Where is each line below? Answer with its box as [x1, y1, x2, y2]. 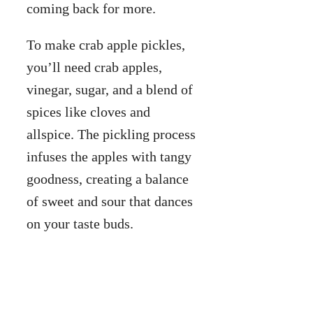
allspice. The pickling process [27, 126, 196, 142]
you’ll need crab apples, [27, 59, 162, 75]
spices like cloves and [27, 103, 150, 119]
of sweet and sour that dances [27, 193, 193, 209]
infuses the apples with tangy [27, 148, 191, 164]
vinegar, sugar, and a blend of [27, 81, 193, 97]
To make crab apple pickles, [27, 36, 185, 52]
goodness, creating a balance [27, 170, 189, 187]
